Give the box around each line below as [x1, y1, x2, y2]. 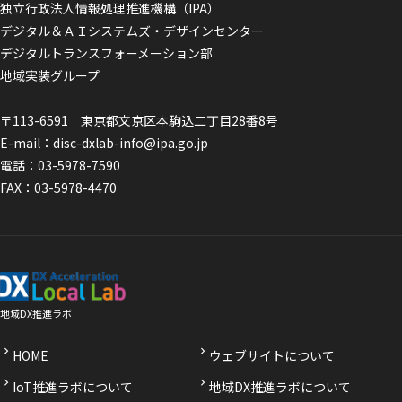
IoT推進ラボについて [13, 378, 133, 396]
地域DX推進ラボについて [209, 378, 351, 396]
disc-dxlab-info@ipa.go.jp [53, 134, 208, 152]
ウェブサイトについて [209, 346, 335, 364]
